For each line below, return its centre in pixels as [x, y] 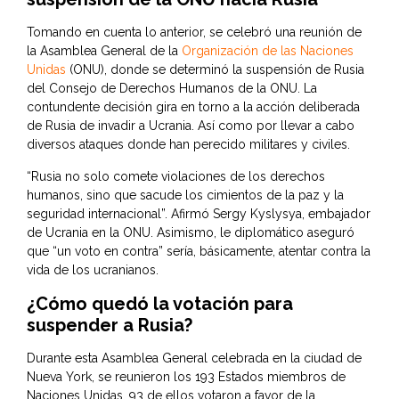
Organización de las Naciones [268, 51]
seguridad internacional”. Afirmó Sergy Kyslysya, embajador [199, 214]
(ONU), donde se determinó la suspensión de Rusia [215, 70]
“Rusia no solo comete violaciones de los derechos [176, 177]
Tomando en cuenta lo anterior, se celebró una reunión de [194, 33]
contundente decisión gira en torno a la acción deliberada [193, 107]
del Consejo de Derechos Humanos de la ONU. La [172, 89]
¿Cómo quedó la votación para [160, 304]
